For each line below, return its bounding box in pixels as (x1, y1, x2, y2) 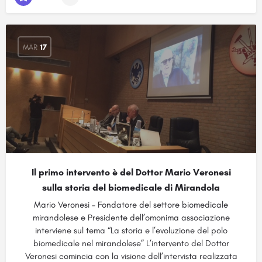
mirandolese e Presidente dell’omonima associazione (32, 212, 230, 223)
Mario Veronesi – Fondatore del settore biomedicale (34, 199, 228, 210)
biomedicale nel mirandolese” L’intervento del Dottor (33, 238, 229, 249)
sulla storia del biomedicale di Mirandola (42, 182, 220, 193)
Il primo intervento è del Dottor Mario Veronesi (31, 167, 231, 178)
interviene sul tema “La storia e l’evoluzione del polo (35, 225, 227, 236)
